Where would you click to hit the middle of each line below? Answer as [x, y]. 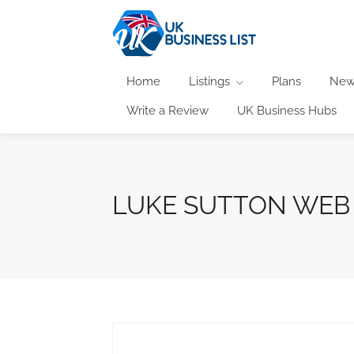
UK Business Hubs [287, 110]
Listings [209, 81]
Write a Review [168, 110]
